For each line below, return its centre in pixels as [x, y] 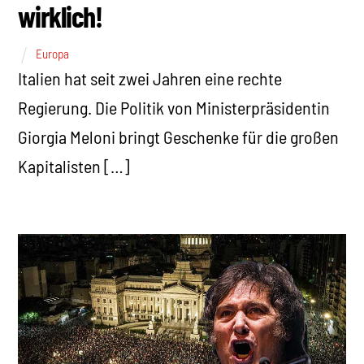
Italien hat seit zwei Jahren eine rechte [150, 78]
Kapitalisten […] [74, 165]
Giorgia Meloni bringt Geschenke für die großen [179, 136]
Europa [53, 53]
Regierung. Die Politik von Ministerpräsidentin [174, 107]
